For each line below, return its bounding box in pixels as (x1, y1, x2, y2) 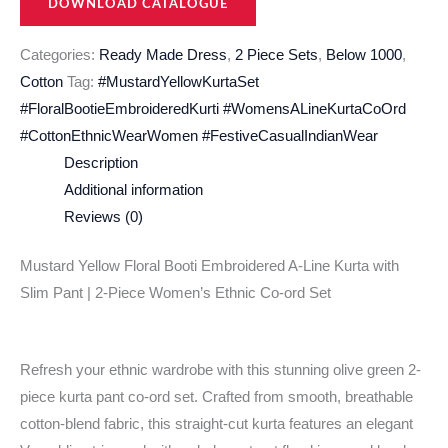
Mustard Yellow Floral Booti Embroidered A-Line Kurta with (20, 258, 399, 274)
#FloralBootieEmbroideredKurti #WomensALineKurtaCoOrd (20, 101, 406, 118)
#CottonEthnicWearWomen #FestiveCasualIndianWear (20, 128, 378, 145)
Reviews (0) (63, 209, 143, 226)
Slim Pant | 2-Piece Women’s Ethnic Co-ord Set (20, 285, 331, 301)
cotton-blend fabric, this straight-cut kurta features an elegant (20, 416, 413, 433)
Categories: (20, 47, 99, 64)
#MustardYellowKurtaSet (98, 74, 259, 91)
